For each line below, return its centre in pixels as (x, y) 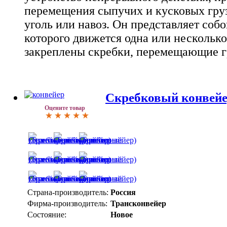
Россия (123, 192)
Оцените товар (65, 108)
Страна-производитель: (68, 192)
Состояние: (47, 214)
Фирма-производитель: (67, 203)
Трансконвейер (138, 203)
